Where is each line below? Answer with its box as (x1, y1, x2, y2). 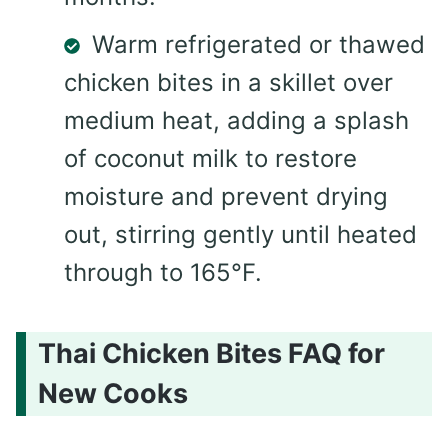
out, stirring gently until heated (64, 219, 417, 249)
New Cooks (38, 377, 188, 411)
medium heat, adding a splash (64, 105, 409, 135)
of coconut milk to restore (64, 143, 357, 173)
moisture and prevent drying (64, 181, 388, 211)
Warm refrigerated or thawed (92, 29, 425, 59)
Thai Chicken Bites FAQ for (38, 337, 385, 371)
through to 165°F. (64, 257, 262, 287)
